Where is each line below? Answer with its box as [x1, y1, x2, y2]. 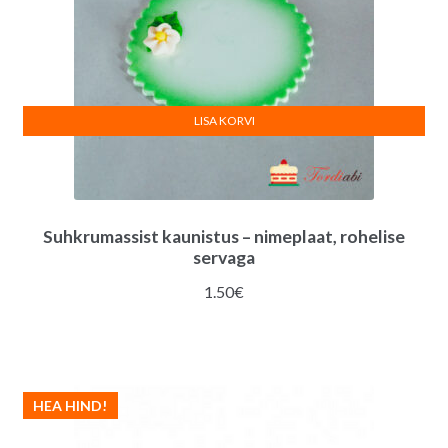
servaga [193, 247, 255, 269]
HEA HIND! [33, 396, 108, 414]
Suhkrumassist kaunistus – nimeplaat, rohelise [43, 226, 405, 248]
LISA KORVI [193, 113, 255, 129]
